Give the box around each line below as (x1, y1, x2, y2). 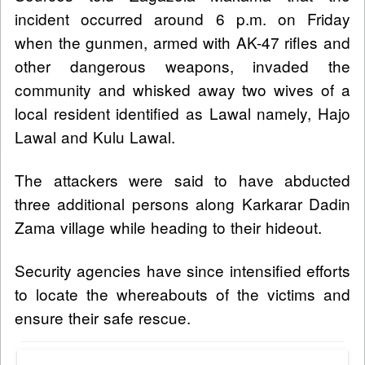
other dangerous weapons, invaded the (15, 54, 350, 77)
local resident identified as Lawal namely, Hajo (15, 101, 350, 124)
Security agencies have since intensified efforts (15, 258, 350, 281)
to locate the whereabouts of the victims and (15, 282, 350, 305)
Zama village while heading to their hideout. (15, 215, 322, 238)
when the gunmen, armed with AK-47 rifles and (15, 30, 350, 53)
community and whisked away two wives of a (15, 77, 350, 100)
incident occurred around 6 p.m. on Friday (15, 7, 350, 29)
